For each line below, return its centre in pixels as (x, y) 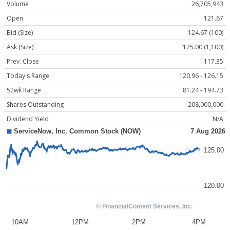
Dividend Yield (28, 119)
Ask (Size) (20, 47)
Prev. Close (23, 62)
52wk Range (24, 90)
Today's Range (28, 76)
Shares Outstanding (35, 105)
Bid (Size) (20, 33)
